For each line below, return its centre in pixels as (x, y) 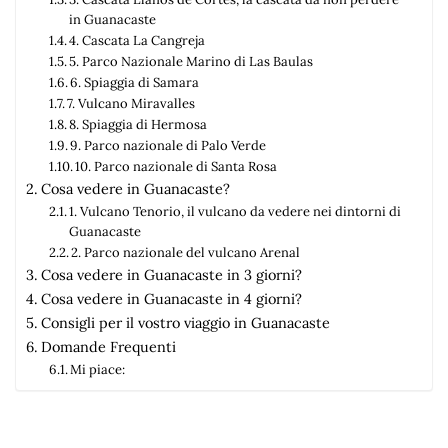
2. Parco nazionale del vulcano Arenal (186, 253)
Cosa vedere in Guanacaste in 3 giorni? (171, 275)
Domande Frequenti (108, 347)
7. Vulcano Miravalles (131, 104)
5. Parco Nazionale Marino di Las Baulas (191, 62)
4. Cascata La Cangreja (137, 41)
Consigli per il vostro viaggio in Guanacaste (185, 323)
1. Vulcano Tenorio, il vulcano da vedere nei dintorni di (235, 212)
